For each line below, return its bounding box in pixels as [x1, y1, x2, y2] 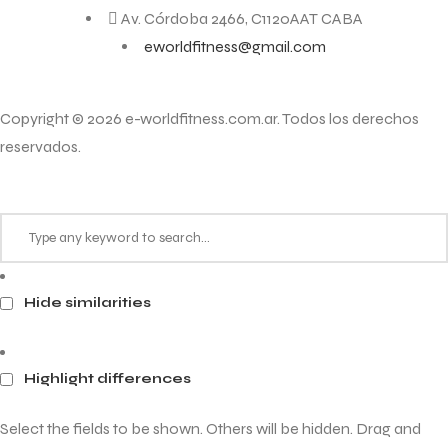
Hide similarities [21, 294, 151, 312]
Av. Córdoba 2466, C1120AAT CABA [120, 9, 363, 29]
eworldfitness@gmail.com [144, 37, 326, 57]
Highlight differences [21, 370, 191, 388]
